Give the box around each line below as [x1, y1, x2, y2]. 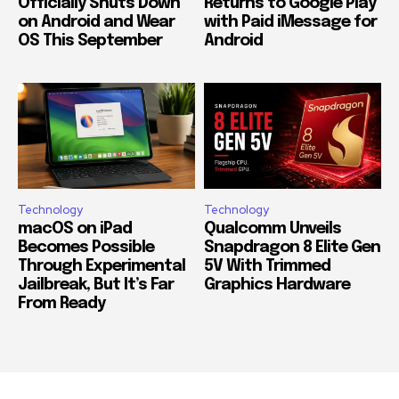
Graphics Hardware [204, 277, 350, 294]
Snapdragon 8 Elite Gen [204, 240, 380, 256]
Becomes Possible [18, 240, 154, 256]
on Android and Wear [18, 14, 175, 31]
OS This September [18, 33, 162, 50]
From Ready [18, 296, 105, 313]
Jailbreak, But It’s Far [18, 277, 174, 294]
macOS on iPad [18, 221, 132, 238]
